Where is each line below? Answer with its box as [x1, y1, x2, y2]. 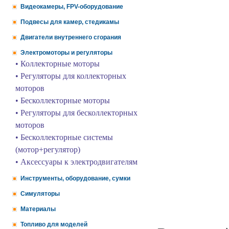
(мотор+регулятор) [15, 145, 80, 154]
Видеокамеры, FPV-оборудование [20, 3, 123, 10]
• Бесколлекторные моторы [15, 96, 110, 105]
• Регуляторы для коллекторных [15, 72, 126, 80]
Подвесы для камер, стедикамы [20, 18, 119, 26]
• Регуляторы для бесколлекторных [15, 108, 138, 117]
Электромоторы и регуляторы [20, 49, 112, 56]
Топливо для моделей [20, 221, 87, 228]
